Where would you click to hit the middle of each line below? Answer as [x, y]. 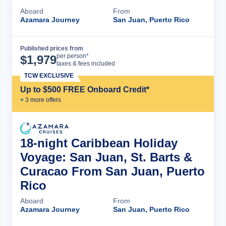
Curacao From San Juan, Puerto [112, 171]
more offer [43, 100]
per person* [73, 56]
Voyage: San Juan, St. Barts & [106, 157]
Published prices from [52, 48]
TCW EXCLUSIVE [49, 75]
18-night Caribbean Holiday [99, 143]
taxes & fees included [86, 63]
